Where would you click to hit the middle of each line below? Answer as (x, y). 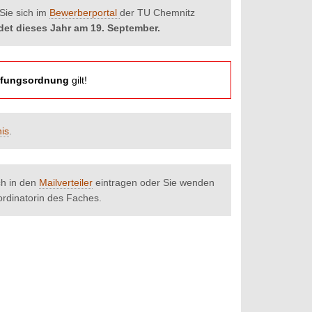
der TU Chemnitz (157, 13)
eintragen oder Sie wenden (154, 183)
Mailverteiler (66, 183)
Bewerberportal (85, 13)
